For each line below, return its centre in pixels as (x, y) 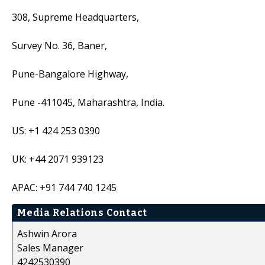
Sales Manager (50, 248)
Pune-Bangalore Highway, (70, 74)
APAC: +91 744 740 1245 (64, 187)
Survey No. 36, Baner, (59, 45)
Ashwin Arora (47, 233)
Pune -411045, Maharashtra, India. (88, 102)
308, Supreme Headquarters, (75, 17)
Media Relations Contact (82, 212)
